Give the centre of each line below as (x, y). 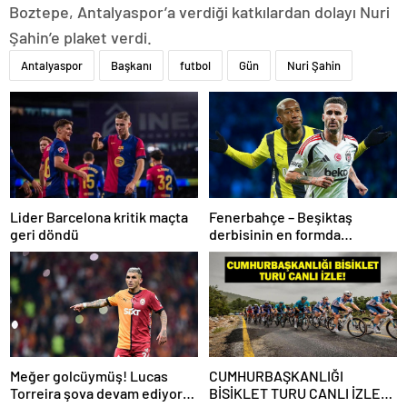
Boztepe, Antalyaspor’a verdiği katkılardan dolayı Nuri (199, 12)
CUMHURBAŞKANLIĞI (276, 376)
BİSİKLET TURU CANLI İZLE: (298, 393)
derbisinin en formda (275, 233)
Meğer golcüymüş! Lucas (89, 376)
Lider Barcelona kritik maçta (99, 216)
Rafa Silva (240, 268)
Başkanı (131, 66)
